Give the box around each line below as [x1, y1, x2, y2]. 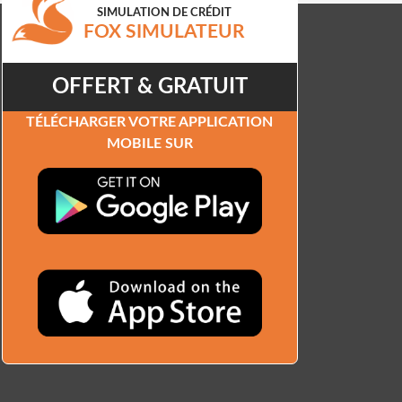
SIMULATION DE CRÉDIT [96, 5, 232, 19]
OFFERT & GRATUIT [51, 76, 248, 99]
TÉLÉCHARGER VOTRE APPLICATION [26, 115, 274, 130]
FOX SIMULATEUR [83, 22, 245, 41]
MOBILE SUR [106, 136, 193, 152]
